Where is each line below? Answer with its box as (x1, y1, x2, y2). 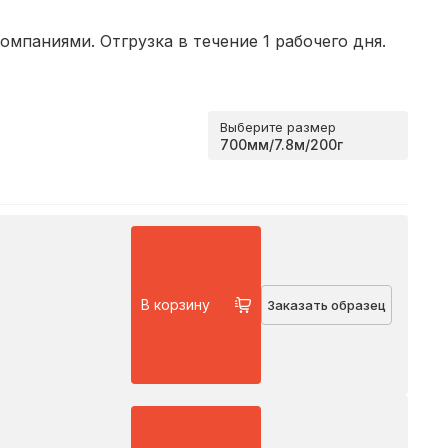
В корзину (141, 296, 210, 314)
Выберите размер (220, 118, 336, 135)
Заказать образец (267, 296, 386, 313)
